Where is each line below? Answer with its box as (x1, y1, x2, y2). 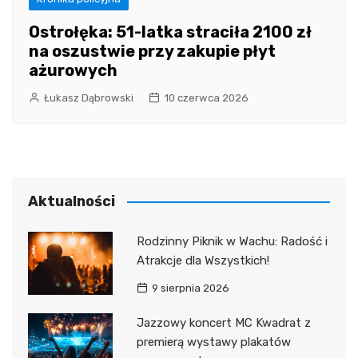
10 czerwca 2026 (164, 91, 249, 104)
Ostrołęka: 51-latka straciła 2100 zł (29, 22, 312, 42)
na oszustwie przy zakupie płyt (29, 41, 276, 61)
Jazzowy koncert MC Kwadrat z (136, 315, 311, 330)
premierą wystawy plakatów (136, 334, 291, 349)
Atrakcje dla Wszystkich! (136, 253, 269, 268)
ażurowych (29, 60, 117, 80)
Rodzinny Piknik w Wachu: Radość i (136, 233, 328, 249)
